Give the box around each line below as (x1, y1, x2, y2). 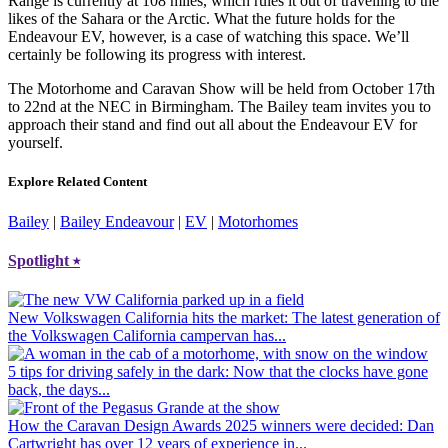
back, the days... (8, 381, 110, 399)
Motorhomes (218, 212, 298, 230)
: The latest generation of (284, 309, 440, 327)
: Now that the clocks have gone (225, 363, 428, 381)
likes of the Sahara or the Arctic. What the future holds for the (8, 10, 395, 28)
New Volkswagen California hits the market (8, 309, 284, 327)
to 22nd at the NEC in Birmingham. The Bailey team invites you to (8, 98, 431, 116)
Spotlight (8, 251, 73, 269)
